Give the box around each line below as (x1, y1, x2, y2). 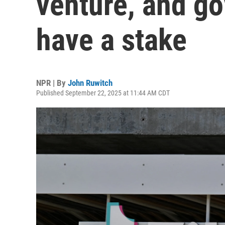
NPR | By (36, 78, 68, 88)
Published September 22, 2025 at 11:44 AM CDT (36, 89, 170, 97)
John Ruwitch (68, 78, 113, 88)
